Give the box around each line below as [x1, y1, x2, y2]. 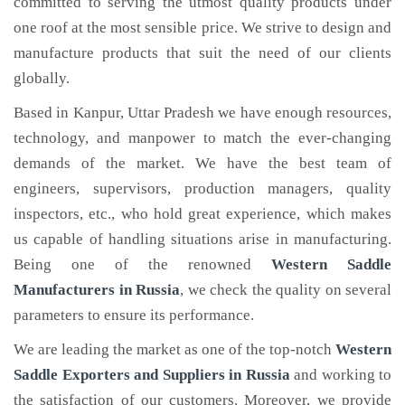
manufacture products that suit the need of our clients [14, 44, 391, 61]
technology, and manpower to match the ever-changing [14, 129, 391, 146]
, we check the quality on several [180, 281, 391, 298]
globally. [14, 70, 70, 87]
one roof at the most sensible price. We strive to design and [14, 19, 391, 36]
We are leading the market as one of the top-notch [14, 341, 335, 358]
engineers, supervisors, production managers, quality [14, 180, 391, 197]
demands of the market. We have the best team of [14, 155, 391, 172]
